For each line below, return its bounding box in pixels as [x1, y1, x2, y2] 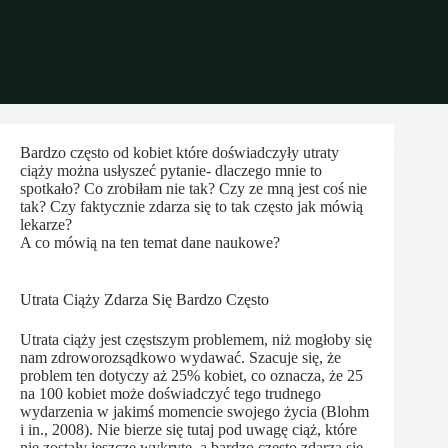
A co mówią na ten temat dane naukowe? [20, 234, 280, 251]
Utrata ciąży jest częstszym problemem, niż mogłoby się [20, 330, 372, 348]
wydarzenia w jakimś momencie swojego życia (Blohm [20, 402, 369, 420]
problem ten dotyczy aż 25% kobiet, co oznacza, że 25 [20, 366, 363, 384]
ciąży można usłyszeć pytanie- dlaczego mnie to [20, 162, 322, 179]
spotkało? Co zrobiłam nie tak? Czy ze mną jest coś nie [20, 180, 367, 197]
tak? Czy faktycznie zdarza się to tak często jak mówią [20, 198, 363, 215]
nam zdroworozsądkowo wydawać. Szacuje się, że [20, 348, 341, 366]
